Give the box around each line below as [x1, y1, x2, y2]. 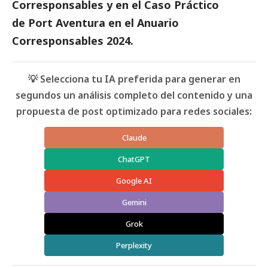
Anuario [137, 15, 179, 30]
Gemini [121, 196, 147, 208]
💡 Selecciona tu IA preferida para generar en [28, 72, 240, 86]
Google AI [116, 175, 152, 186]
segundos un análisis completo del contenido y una [16, 88, 252, 102]
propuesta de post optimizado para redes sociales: [16, 104, 252, 118]
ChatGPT [118, 153, 150, 165]
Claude [121, 132, 147, 143]
